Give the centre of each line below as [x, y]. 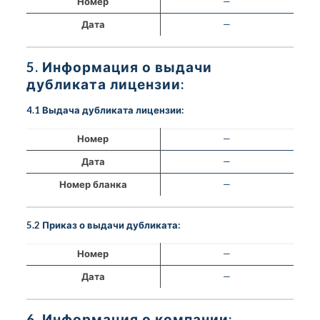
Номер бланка [93, 184]
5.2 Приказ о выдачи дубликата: [103, 225]
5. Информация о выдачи [119, 66]
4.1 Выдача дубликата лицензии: [105, 110]
